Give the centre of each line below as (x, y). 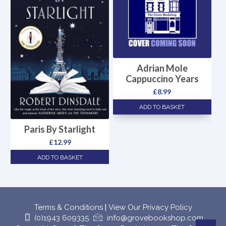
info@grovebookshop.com (155, 218)
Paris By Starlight (60, 129)
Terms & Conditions (68, 208)
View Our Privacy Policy (150, 208)
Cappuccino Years (162, 78)
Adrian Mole (162, 68)
